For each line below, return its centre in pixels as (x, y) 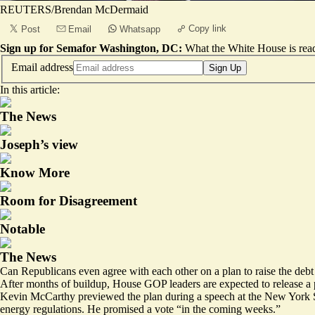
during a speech (200, 296)
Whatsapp (140, 29)
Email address (42, 67)
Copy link (207, 28)
